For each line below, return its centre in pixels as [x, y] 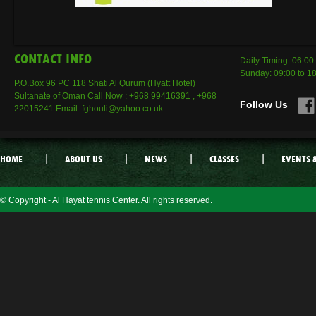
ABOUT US [84, 159]
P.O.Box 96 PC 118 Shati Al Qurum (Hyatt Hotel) [105, 83]
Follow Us [264, 104]
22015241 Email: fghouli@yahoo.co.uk [89, 108]
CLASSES [224, 159]
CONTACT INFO [53, 59]
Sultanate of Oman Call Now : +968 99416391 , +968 [115, 96]
